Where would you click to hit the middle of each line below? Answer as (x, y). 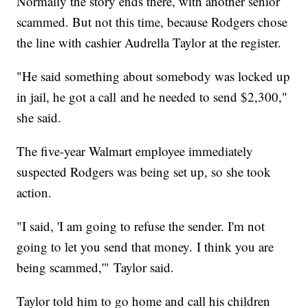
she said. (39, 117)
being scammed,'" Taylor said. (96, 267)
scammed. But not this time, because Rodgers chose (152, 21)
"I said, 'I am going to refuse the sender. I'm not (141, 225)
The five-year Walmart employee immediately (135, 151)
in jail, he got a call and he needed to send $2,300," (152, 96)
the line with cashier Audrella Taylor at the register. (149, 42)
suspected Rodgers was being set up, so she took (144, 171)
